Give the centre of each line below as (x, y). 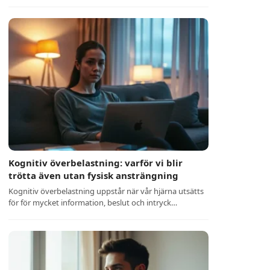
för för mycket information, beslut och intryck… (93, 202)
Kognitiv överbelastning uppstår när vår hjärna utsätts (106, 191)
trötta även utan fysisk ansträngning (94, 175)
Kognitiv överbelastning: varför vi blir (96, 163)
